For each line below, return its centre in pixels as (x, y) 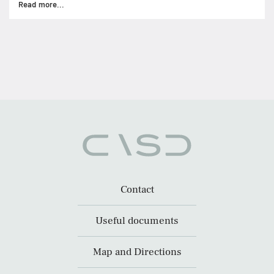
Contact (137, 190)
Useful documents (137, 221)
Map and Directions (137, 252)
